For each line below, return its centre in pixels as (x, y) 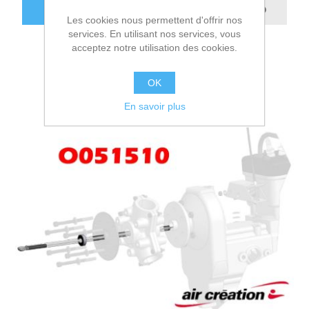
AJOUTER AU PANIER (101, 11)
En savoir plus (154, 106)
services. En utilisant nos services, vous (154, 34)
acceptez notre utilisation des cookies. (154, 48)
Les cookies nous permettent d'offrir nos (154, 20)
